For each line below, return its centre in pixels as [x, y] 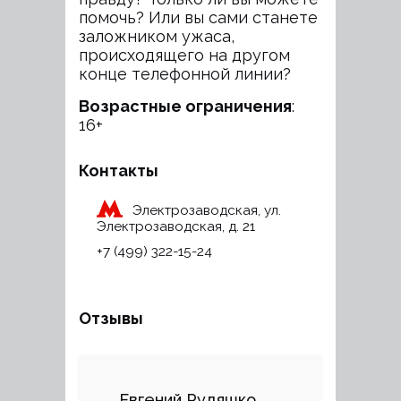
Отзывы [111, 318]
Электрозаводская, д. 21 [176, 226]
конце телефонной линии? [185, 74]
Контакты [119, 171]
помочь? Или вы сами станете [198, 17]
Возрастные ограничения [185, 106]
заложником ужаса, [157, 36]
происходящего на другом [184, 55]
